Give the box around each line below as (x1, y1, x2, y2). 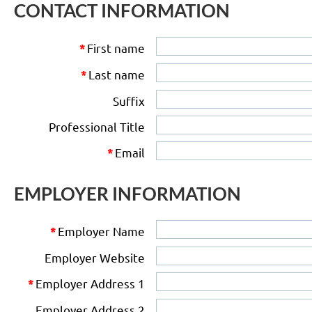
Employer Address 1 (35, 275, 145, 290)
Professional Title (48, 118, 145, 134)
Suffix (112, 93, 145, 108)
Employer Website (44, 249, 145, 265)
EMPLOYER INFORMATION (14, 182, 241, 205)
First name (86, 40, 145, 55)
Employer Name (57, 223, 145, 238)
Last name (88, 66, 145, 81)
